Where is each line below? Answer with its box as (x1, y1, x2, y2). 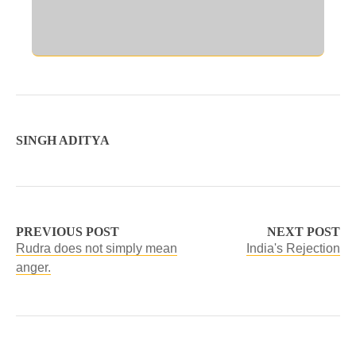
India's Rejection (246, 242, 340, 255)
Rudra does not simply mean (16, 242, 177, 255)
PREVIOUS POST (16, 225, 119, 238)
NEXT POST (267, 225, 340, 238)
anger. (16, 261, 51, 274)
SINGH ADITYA (16, 133, 110, 147)
